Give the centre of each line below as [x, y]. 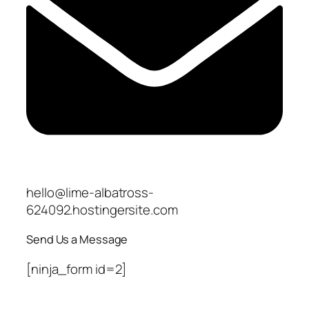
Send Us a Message [77, 240]
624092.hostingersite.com [102, 209]
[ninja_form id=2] [77, 269]
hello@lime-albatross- [90, 192]
